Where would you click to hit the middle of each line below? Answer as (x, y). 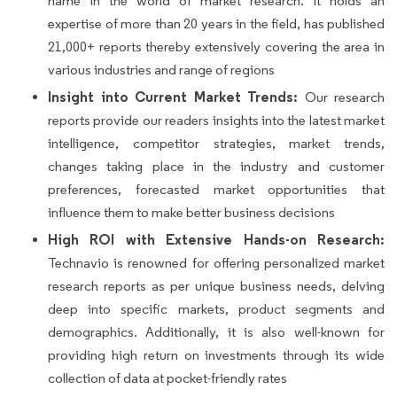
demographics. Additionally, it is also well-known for (216, 332)
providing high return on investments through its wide (216, 355)
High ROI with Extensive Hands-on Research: (216, 240)
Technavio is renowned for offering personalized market (216, 263)
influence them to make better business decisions (191, 213)
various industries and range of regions (161, 70)
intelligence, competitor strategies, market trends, (216, 144)
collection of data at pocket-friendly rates (167, 378)
